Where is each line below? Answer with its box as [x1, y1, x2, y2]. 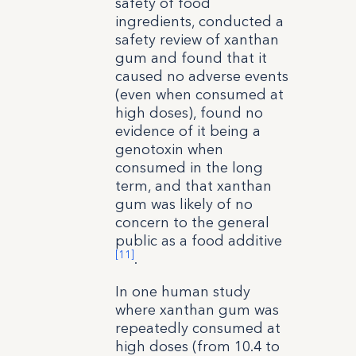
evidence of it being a [114, 122, 261, 140]
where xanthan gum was [114, 300, 279, 319]
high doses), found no [114, 103, 263, 122]
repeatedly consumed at [114, 319, 281, 337]
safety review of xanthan [114, 30, 279, 48]
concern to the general [114, 213, 269, 231]
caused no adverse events [114, 67, 288, 85]
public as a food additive [114, 231, 282, 250]
